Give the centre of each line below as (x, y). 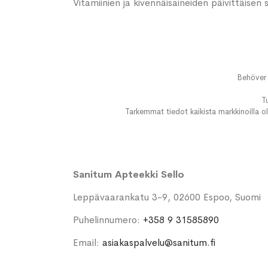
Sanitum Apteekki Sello (129, 175)
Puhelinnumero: (108, 220)
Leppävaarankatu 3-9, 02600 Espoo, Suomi (167, 197)
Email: (88, 243)
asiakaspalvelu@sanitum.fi (159, 243)
